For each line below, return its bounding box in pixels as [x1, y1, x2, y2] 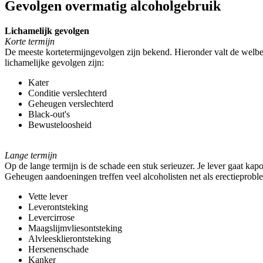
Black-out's [28, 109, 70, 120]
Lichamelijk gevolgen [5, 26, 89, 36]
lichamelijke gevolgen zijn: [5, 58, 104, 68]
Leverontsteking [28, 202, 88, 213]
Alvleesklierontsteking [28, 234, 111, 244]
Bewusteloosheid [28, 120, 92, 130]
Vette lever [28, 191, 68, 202]
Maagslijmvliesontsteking [28, 223, 122, 234]
